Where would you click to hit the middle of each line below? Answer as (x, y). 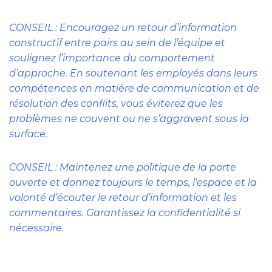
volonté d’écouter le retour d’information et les (123, 198)
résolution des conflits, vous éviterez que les (116, 104)
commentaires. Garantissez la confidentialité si (125, 213)
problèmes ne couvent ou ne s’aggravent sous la (129, 119)
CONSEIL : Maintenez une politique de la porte (123, 168)
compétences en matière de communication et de (134, 89)
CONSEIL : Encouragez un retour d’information (123, 28)
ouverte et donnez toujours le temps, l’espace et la (133, 183)
